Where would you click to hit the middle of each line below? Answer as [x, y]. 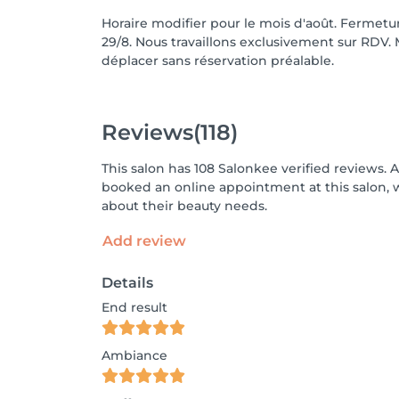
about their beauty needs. [184, 206]
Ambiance [134, 355]
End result [134, 307]
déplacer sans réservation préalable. [218, 61]
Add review [144, 241]
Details [127, 283]
